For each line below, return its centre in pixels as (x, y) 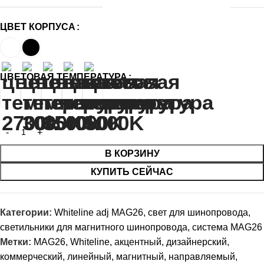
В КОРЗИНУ (132, 154)
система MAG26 (227, 227)
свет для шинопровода (198, 213)
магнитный (140, 257)
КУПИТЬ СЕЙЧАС (132, 172)
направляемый (202, 257)
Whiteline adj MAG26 (99, 213)
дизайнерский (197, 242)
